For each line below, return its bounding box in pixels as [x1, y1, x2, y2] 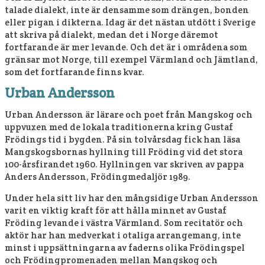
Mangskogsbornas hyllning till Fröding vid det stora [5, 146, 243, 157]
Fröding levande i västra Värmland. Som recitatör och [5, 217, 243, 228]
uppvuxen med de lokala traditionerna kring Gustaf [5, 121, 233, 132]
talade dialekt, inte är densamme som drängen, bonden [5, 4, 249, 15]
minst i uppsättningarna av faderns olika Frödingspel [5, 242, 245, 253]
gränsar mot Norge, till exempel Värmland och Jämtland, [5, 54, 258, 65]
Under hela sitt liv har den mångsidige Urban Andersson [5, 192, 258, 203]
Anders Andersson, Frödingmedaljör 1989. [5, 171, 190, 182]
